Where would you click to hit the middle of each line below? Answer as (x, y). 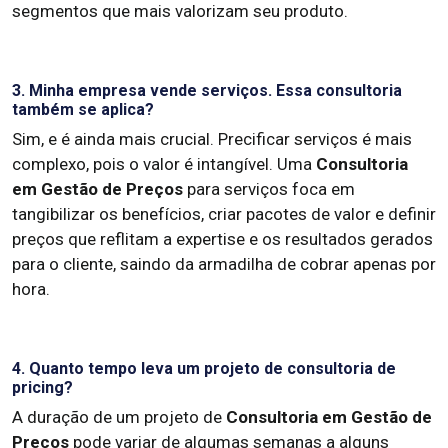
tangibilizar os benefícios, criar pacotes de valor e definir (224, 214)
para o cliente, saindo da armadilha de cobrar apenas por (224, 264)
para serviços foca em (269, 189)
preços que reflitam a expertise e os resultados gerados (222, 239)
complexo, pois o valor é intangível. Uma (164, 164)
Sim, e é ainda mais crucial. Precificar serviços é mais (212, 139)
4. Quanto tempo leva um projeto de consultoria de (204, 368)
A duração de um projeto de (119, 417)
